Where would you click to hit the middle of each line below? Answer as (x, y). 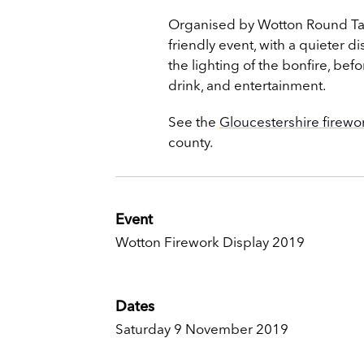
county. (191, 142)
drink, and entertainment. (247, 85)
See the (194, 121)
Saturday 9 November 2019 (202, 329)
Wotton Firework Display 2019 (210, 242)
